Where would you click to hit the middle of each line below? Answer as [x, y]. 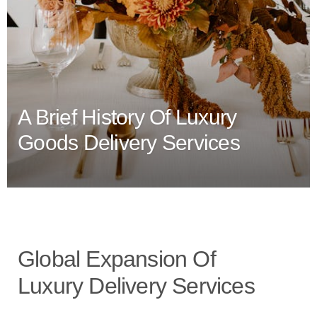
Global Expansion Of [117, 259]
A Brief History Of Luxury [127, 117]
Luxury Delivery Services [136, 286]
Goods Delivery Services [129, 143]
